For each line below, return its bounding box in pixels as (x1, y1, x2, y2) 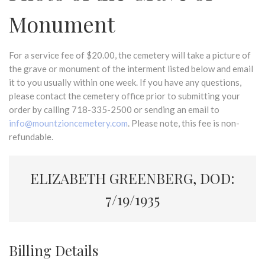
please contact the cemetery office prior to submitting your (9, 91, 240, 101)
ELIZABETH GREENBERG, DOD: (30, 169, 235, 188)
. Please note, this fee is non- (128, 118, 240, 128)
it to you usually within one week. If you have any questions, (9, 77, 241, 88)
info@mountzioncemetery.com (9, 118, 128, 128)
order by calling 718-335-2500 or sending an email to (9, 104, 219, 115)
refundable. (9, 131, 53, 142)
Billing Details (9, 241, 98, 260)
